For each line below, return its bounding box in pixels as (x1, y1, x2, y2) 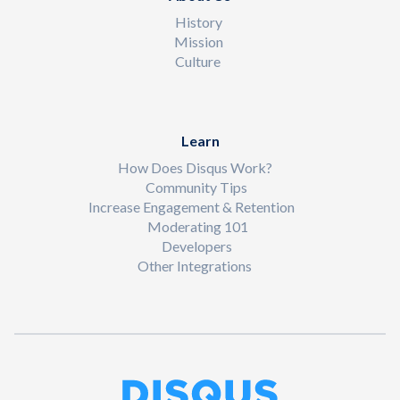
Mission (174, 32, 223, 50)
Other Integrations (137, 256, 252, 274)
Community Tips (145, 178, 247, 196)
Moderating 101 (146, 217, 248, 235)
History (174, 12, 222, 30)
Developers (161, 237, 232, 254)
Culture (175, 52, 221, 70)
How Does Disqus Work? (117, 158, 272, 176)
